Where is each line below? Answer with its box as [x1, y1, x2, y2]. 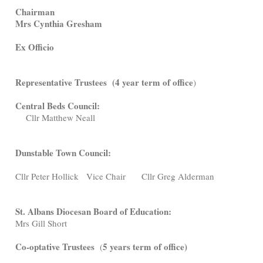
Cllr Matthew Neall [15, 111, 96, 123]
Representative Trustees [15, 75, 107, 89]
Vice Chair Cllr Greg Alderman [81, 170, 237, 182]
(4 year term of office [112, 75, 194, 89]
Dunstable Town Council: [15, 146, 112, 159]
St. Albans [15, 204, 55, 218]
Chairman [15, 5, 55, 18]
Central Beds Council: [15, 99, 100, 112]
